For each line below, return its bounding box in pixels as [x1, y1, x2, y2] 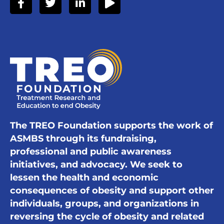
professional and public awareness [10, 146, 171, 157]
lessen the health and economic [10, 172, 158, 183]
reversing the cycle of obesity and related [10, 211, 204, 222]
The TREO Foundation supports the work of [10, 120, 213, 131]
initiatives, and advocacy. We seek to [10, 159, 182, 170]
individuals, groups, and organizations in [10, 198, 199, 209]
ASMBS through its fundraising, [10, 133, 156, 144]
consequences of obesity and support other [10, 185, 214, 196]
